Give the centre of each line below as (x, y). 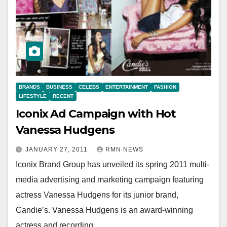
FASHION (165, 87)
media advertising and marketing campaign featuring (110, 179)
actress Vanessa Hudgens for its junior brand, (97, 195)
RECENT (63, 96)
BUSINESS (59, 87)
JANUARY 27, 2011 (58, 149)
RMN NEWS (124, 149)
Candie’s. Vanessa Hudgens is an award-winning (104, 210)
